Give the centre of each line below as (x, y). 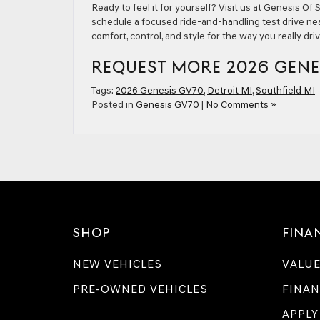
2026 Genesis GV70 (160, 91)
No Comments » (241, 105)
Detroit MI (230, 91)
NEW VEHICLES (117, 264)
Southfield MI (285, 91)
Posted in (114, 105)
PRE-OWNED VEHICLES (140, 289)
